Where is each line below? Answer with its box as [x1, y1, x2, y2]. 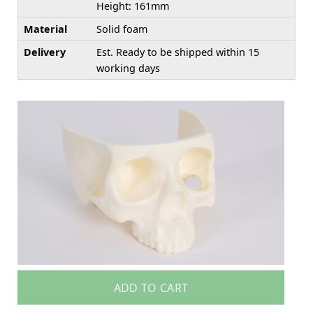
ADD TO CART [113, 279, 189, 296]
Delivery [24, 45, 66, 59]
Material [24, 22, 67, 36]
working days [96, 61, 160, 75]
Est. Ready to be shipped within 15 [96, 45, 259, 59]
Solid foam [96, 22, 147, 36]
